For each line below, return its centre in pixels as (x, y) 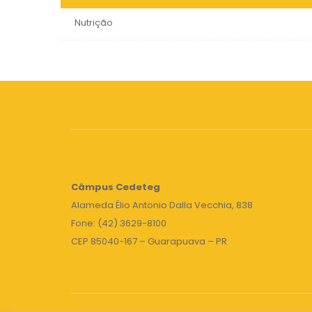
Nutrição (94, 23)
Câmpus (92, 187)
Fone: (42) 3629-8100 (119, 224)
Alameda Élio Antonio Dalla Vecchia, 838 (162, 205)
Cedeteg (137, 187)
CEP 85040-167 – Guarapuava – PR (149, 242)
